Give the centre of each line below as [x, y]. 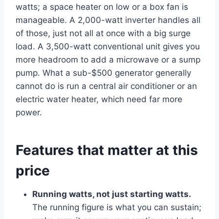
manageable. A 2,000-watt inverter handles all [108, 20]
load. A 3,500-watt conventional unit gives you [108, 46]
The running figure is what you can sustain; [117, 207]
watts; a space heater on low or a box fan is [102, 7]
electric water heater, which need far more [99, 99]
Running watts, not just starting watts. [112, 194]
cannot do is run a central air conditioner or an [106, 86]
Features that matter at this [107, 150]
